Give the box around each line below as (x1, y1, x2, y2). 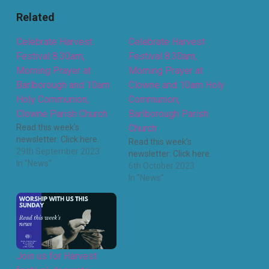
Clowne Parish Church (16, 107, 107, 119)
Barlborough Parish (128, 107, 208, 119)
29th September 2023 (16, 146, 100, 156)
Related (16, 10, 55, 23)
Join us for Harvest (16, 250, 97, 262)
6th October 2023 (128, 160, 195, 171)
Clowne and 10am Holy (128, 79, 225, 91)
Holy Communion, (16, 93, 89, 105)
